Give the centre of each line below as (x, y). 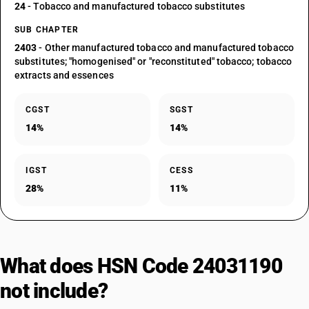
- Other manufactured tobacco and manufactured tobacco (165, 48)
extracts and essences (64, 75)
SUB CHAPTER (47, 30)
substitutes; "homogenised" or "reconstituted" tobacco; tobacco (153, 61)
